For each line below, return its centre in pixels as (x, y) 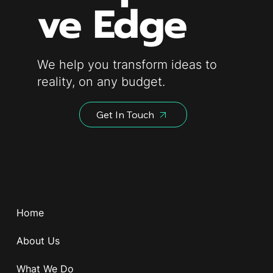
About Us (38, 240)
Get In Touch (125, 115)
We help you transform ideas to (127, 65)
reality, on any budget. (101, 82)
